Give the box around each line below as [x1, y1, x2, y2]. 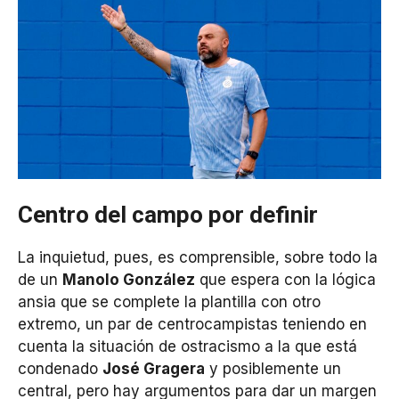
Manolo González [62, 271, 195, 289]
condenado [18, 360, 102, 379]
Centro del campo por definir [18, 201, 318, 229]
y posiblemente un [205, 360, 341, 379]
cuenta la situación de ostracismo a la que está [18, 338, 357, 356]
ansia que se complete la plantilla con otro [18, 293, 321, 312]
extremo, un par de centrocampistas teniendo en [18, 315, 367, 334]
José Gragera [102, 360, 205, 379]
